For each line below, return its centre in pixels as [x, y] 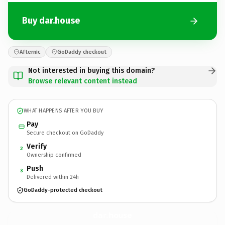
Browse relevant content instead [83, 81]
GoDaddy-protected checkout [63, 190]
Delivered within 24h [53, 177]
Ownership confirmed [54, 155]
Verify [37, 146]
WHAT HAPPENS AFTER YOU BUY [64, 111]
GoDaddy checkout [82, 52]
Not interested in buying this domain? [91, 70]
